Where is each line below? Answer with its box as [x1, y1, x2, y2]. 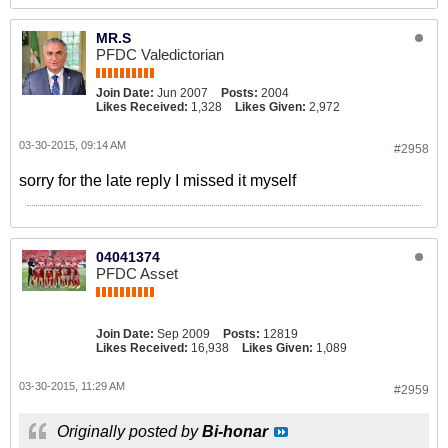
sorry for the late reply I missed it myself [19, 172, 296, 189]
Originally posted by [57, 423, 202, 440]
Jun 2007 [157, 86, 208, 100]
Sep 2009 [157, 327, 210, 341]
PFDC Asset [96, 265, 178, 282]
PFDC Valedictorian [96, 46, 224, 63]
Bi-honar [202, 423, 268, 440]
